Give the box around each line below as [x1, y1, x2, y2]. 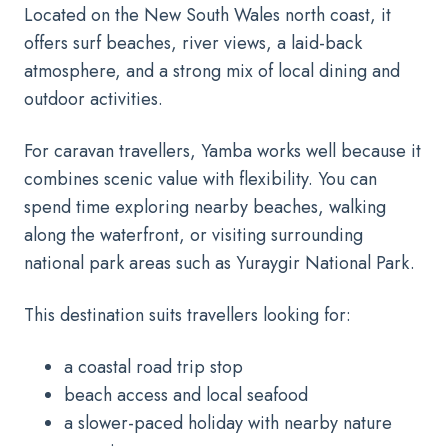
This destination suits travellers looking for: [24, 301, 351, 328]
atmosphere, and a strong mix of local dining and [24, 57, 400, 84]
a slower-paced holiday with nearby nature [64, 409, 392, 436]
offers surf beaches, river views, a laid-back [24, 29, 362, 56]
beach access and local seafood [64, 381, 308, 408]
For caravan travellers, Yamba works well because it [24, 137, 421, 164]
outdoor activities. [24, 85, 163, 112]
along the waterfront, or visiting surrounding [24, 221, 363, 248]
